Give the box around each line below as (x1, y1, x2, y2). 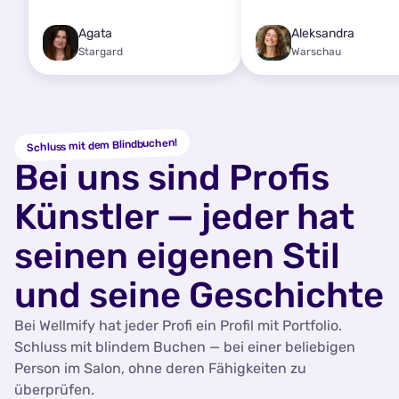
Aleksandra (291, 25, 354, 41)
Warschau (291, 45, 341, 58)
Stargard (78, 45, 123, 58)
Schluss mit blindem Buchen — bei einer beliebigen (14, 338, 355, 355)
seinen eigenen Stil (14, 234, 340, 277)
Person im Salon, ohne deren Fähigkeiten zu (14, 359, 306, 377)
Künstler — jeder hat (14, 195, 354, 238)
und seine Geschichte (14, 273, 384, 316)
